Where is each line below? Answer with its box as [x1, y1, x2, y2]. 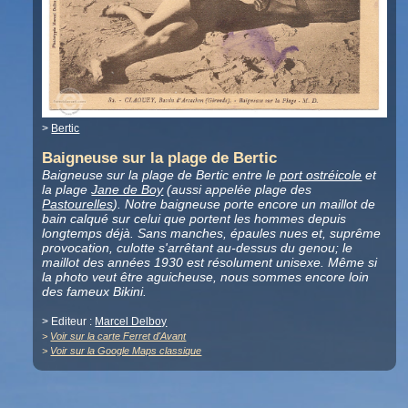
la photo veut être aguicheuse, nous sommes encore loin [42, 270, 370, 285]
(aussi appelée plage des [163, 182, 312, 198]
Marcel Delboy [95, 315, 168, 329]
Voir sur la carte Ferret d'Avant [50, 331, 187, 342]
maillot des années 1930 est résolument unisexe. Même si [42, 255, 378, 270]
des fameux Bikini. [42, 284, 148, 300]
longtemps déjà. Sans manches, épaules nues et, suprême [42, 226, 382, 241]
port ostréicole [280, 168, 362, 183]
